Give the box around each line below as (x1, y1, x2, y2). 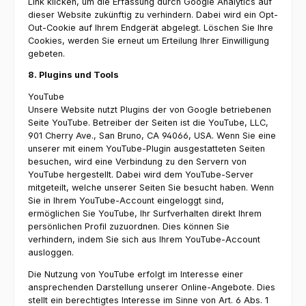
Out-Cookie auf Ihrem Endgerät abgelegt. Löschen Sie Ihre (28, 22, 273, 33)
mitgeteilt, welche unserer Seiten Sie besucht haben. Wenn (28, 182, 274, 193)
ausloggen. (28, 247, 74, 258)
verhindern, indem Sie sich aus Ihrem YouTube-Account (28, 234, 260, 245)
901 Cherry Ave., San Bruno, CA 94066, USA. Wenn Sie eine (28, 130, 276, 141)
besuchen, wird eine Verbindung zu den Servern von (28, 156, 247, 167)
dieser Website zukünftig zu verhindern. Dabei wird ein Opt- (28, 9, 278, 20)
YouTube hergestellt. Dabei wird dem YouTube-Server (28, 169, 253, 180)
